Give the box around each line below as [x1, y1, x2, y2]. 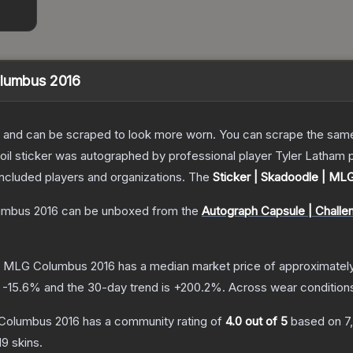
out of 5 [242, 314, 288, 329]
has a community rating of [80, 314, 225, 329]
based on [288, 314, 344, 329]
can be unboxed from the [58, 203, 199, 219]
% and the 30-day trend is [29, 280, 173, 295]
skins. [9, 335, 43, 351]
